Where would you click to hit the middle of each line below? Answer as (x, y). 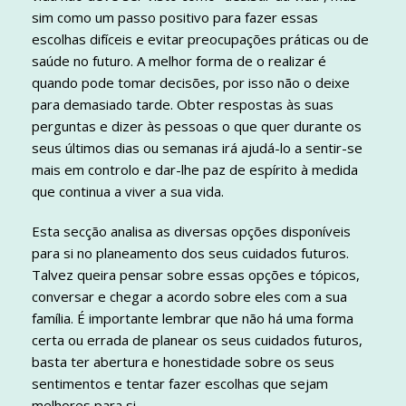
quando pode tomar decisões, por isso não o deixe (191, 83)
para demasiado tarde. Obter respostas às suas (183, 105)
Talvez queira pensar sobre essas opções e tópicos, (196, 275)
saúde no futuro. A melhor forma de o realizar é (179, 61)
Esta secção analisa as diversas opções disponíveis (191, 232)
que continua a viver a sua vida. (128, 192)
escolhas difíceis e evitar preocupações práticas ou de (200, 39)
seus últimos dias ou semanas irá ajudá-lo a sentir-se (197, 148)
